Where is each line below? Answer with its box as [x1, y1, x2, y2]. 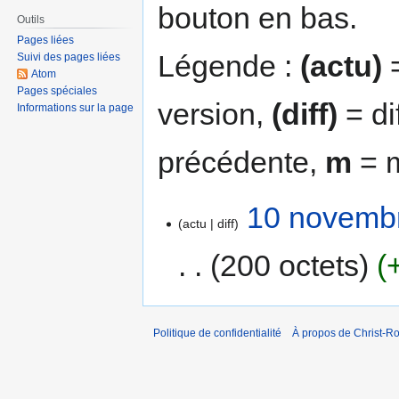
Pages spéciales [17, 85, 98, 98]
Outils [17, 12, 45, 26]
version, [158, 96, 272, 131]
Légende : [158, 48, 300, 83]
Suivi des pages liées [17, 51, 121, 64]
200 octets [220, 248, 360, 282]
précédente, [158, 144, 325, 179]
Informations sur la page [17, 102, 134, 115]
